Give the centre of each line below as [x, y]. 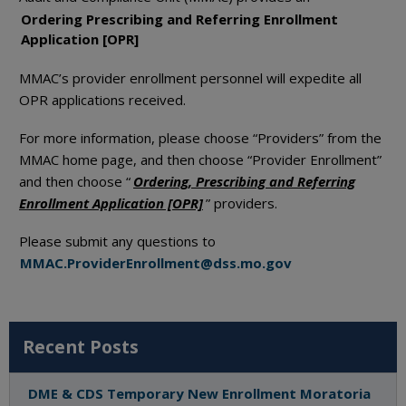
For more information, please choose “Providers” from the [200, 138]
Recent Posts [81, 347]
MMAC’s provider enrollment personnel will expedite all [190, 78]
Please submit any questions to [119, 242]
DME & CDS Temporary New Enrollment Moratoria [199, 394]
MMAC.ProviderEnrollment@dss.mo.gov [156, 263]
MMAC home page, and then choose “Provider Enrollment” [200, 160]
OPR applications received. [102, 100]
